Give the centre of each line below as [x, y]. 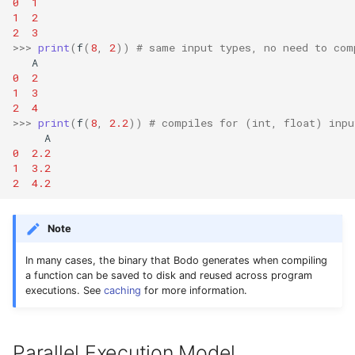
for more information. [194, 290]
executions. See [65, 290]
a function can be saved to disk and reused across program [169, 275]
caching [122, 290]
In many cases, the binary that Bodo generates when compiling [176, 260]
